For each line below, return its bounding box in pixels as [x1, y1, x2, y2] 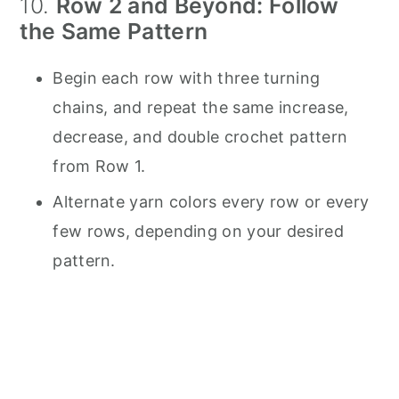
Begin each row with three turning [53, 69, 321, 88]
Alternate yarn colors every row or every [53, 192, 370, 212]
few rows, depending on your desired [53, 222, 344, 241]
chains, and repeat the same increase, [53, 98, 349, 118]
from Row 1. [53, 157, 146, 176]
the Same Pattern [20, 18, 208, 45]
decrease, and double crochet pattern [53, 127, 348, 147]
